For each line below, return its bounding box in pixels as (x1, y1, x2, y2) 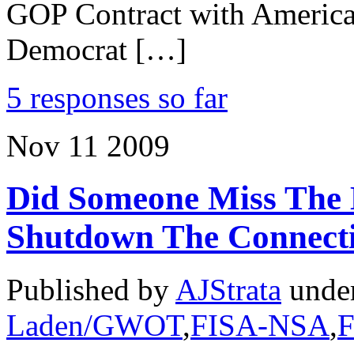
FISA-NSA (190, 308, 330, 343)
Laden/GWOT (6, 308, 183, 343)
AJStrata (175, 273, 281, 307)
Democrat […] (6, 32, 186, 66)
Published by (6, 273, 175, 307)
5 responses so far (6, 80, 228, 115)
